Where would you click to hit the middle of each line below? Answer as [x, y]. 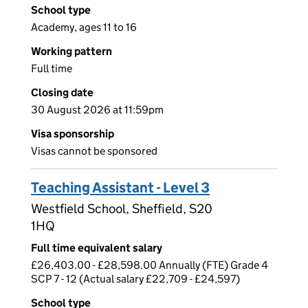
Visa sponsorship [73, 134]
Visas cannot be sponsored [94, 151]
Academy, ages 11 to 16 [84, 27]
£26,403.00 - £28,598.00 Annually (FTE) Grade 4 [150, 265]
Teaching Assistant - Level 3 [120, 188]
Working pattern [71, 52]
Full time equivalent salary [97, 248]
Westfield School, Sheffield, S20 [122, 209]
